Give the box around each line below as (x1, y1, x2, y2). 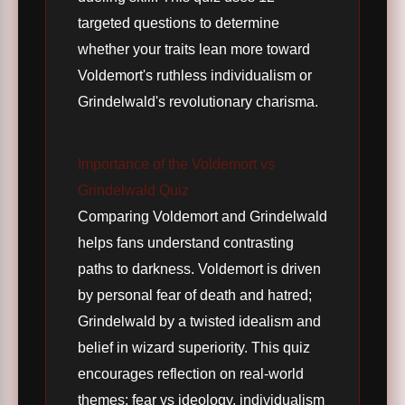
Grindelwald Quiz (78, 182, 189, 199)
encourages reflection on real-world (78, 365, 304, 382)
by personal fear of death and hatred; (78, 287, 312, 304)
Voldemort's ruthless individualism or (78, 67, 312, 84)
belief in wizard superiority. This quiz (78, 339, 310, 356)
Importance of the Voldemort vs (78, 155, 275, 173)
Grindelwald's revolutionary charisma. (78, 93, 318, 110)
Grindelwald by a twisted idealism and (78, 313, 321, 330)
